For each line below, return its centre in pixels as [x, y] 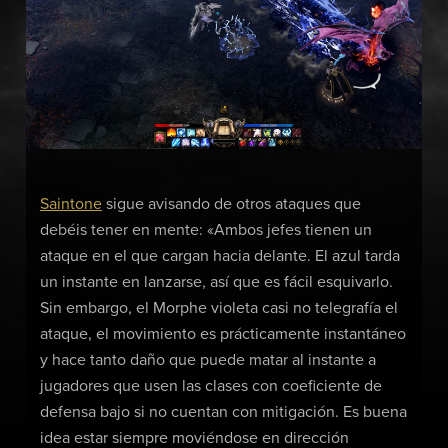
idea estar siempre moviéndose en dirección [194, 437]
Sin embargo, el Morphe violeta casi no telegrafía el [218, 307]
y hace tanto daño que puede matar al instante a [207, 359]
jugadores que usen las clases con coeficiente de [210, 385]
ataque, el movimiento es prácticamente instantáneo [222, 333]
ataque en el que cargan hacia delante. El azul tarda [219, 255]
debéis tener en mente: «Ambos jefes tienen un [205, 229]
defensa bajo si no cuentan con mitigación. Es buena [223, 411]
